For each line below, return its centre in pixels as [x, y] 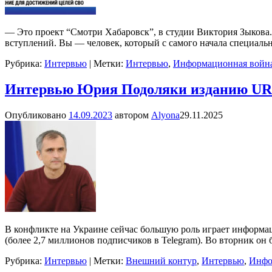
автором [133, 115]
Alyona [165, 115]
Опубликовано [37, 115]
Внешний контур [161, 260]
